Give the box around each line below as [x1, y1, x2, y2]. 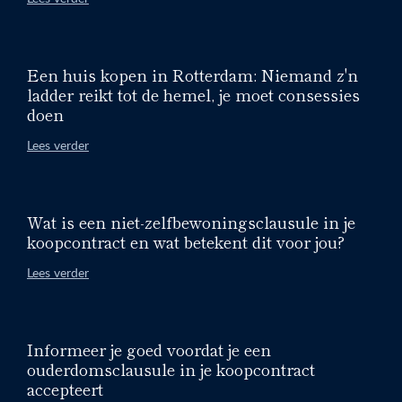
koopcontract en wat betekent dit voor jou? [27, 229, 345, 253]
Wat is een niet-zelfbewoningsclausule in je [27, 209, 355, 233]
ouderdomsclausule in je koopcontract [27, 356, 315, 380]
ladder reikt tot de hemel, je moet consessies [27, 82, 360, 106]
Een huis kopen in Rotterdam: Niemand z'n [27, 62, 358, 86]
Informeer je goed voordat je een [27, 336, 271, 361]
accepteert [27, 376, 103, 400]
